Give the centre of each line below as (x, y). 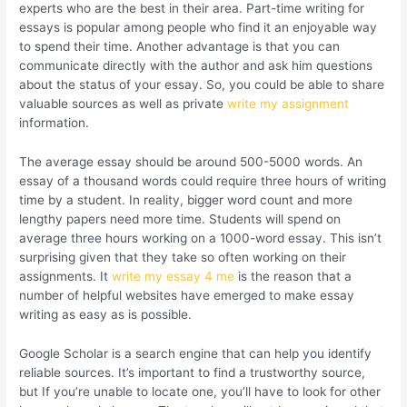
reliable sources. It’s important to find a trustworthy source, (193, 372)
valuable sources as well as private (124, 104)
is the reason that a (293, 276)
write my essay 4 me (174, 276)
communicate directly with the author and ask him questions (196, 66)
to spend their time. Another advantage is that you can (180, 47)
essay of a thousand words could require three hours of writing (203, 180)
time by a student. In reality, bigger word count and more (186, 199)
